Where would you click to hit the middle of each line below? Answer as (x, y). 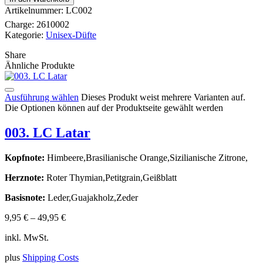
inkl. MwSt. (27, 237)
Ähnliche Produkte (40, 65)
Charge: (21, 24)
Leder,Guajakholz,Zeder (92, 197)
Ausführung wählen (42, 97)
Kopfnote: (25, 157)
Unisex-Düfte (71, 35)
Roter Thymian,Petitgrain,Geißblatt (110, 177)
